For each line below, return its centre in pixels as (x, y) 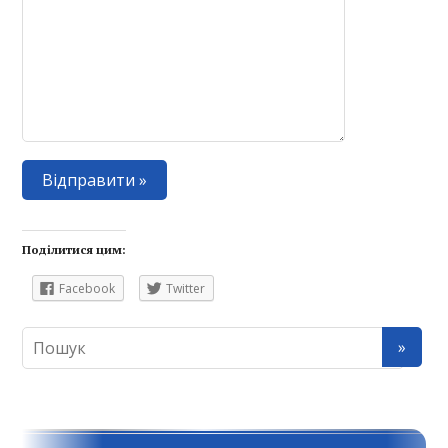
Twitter (186, 289)
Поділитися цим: (74, 250)
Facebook (87, 289)
